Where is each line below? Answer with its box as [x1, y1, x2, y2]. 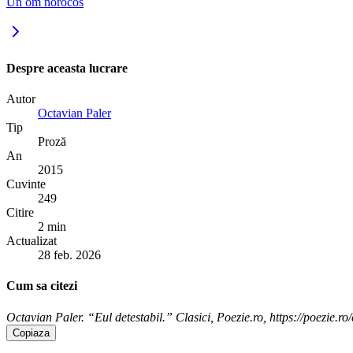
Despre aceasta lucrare [6, 61, 128, 75]
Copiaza [13, 326, 50, 339]
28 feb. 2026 [38, 247, 101, 262]
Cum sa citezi [6, 279, 77, 293]
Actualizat [6, 233, 57, 247]
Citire [6, 205, 34, 219]
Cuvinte [6, 176, 46, 191]
